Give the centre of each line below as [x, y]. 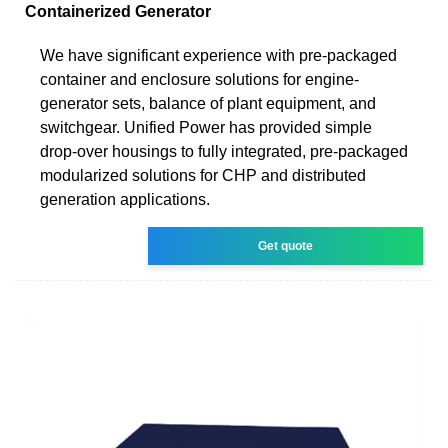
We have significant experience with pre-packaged [218, 55]
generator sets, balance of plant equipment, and [208, 103]
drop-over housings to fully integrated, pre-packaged [224, 151]
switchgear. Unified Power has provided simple [206, 127]
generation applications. [125, 199]
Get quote [286, 245]
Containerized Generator [118, 11]
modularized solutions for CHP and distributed [203, 175]
